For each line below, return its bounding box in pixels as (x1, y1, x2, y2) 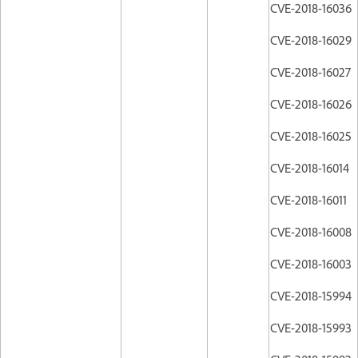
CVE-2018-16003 (270, 255, 352, 272)
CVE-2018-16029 (270, 31, 352, 48)
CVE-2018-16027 (270, 63, 351, 80)
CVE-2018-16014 (270, 159, 349, 176)
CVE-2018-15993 (270, 319, 352, 336)
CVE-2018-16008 (270, 223, 352, 240)
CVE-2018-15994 (270, 287, 352, 304)
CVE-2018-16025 (270, 127, 352, 144)
